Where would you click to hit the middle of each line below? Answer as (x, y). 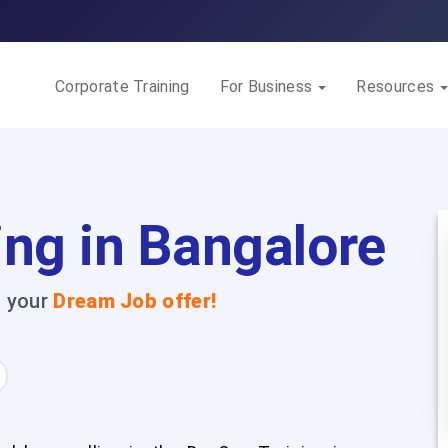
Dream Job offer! (135, 301)
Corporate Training (122, 86)
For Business (268, 86)
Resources (397, 86)
